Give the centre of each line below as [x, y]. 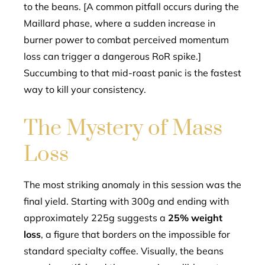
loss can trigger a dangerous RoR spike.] [112, 56]
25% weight [195, 218]
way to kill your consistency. [85, 89]
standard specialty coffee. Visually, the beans [124, 251]
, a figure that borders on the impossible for [135, 234]
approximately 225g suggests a [96, 218]
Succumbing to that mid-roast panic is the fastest [132, 73]
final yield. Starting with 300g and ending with [126, 201]
